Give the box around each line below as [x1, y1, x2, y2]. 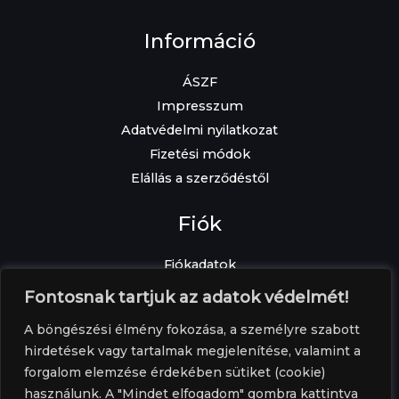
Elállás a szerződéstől [130, 169, 269, 186]
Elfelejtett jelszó [147, 280, 252, 297]
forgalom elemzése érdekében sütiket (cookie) [24, 364, 325, 380]
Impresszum [156, 97, 243, 114]
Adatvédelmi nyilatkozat [121, 121, 278, 138]
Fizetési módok [149, 145, 250, 162]
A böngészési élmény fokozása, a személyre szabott [24, 322, 360, 338]
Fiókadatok [163, 256, 236, 273]
